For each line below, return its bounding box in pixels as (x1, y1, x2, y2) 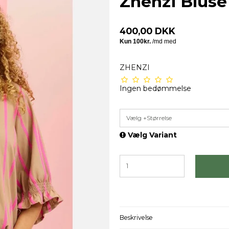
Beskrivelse (120, 214, 153, 222)
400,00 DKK (120, 25, 175, 36)
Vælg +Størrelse (126, 113, 172, 122)
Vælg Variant (126, 130, 177, 140)
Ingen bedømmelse (120, 83, 191, 93)
